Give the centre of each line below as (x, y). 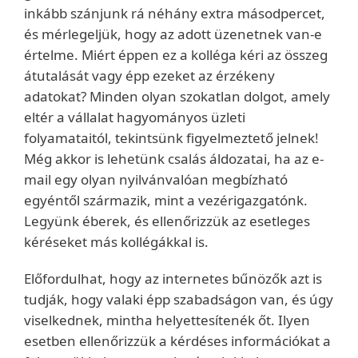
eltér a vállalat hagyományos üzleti (135, 117)
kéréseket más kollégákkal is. (116, 242)
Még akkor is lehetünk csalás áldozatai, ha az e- (174, 159)
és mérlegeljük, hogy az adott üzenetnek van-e (173, 34)
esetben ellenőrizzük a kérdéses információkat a (177, 341)
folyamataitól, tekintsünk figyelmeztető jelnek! (171, 138)
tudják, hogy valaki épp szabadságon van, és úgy (179, 299)
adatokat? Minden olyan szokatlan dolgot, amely (177, 96)
